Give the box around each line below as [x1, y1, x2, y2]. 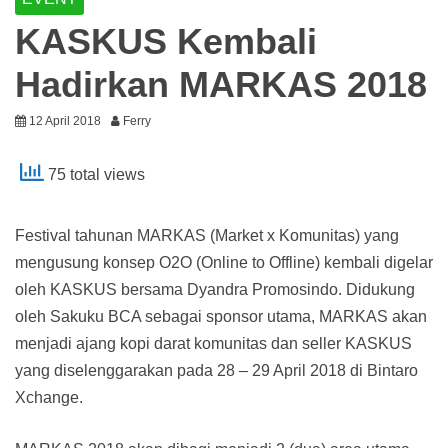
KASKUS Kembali [15, 21, 317, 63]
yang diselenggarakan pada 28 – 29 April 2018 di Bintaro [15, 362, 418, 380]
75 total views [44, 166, 145, 184]
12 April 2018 [29, 114, 101, 129]
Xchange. [15, 389, 83, 407]
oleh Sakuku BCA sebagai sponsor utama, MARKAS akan [15, 308, 427, 326]
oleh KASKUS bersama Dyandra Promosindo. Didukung [15, 281, 415, 299]
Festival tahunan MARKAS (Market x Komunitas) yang [15, 227, 399, 245]
